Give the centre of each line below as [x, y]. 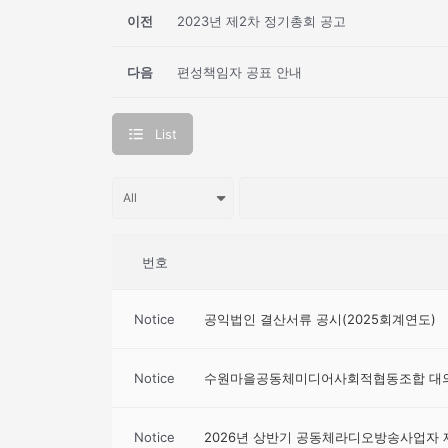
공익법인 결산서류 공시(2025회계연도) [320, 318]
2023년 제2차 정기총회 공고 [261, 20]
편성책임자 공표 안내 [239, 71]
